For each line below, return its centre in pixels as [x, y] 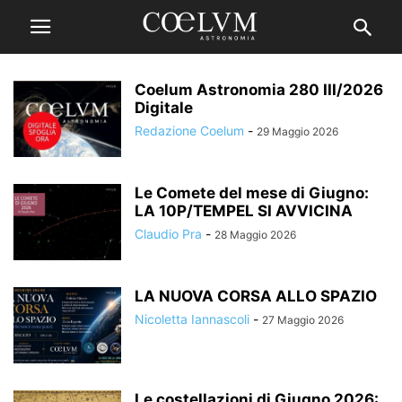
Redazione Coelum [189, 131]
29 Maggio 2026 [297, 131]
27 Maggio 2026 [303, 320]
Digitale [164, 108]
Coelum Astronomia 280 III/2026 [259, 90]
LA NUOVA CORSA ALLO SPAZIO [256, 296]
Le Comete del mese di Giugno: [252, 193]
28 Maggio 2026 [255, 235]
